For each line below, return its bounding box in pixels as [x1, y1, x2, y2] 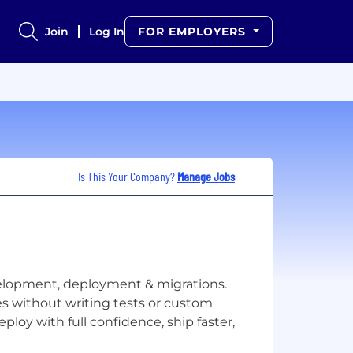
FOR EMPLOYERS [138, 24, 251, 39]
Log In [89, 24, 125, 39]
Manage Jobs [177, 168, 235, 184]
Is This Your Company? [78, 168, 177, 184]
